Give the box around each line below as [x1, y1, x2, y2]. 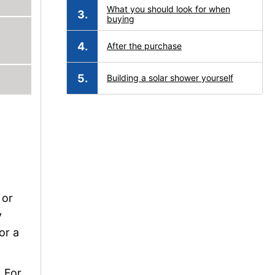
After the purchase [107, 41, 182, 51]
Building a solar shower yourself [107, 72, 233, 83]
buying [107, 14, 134, 24]
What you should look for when [107, 4, 230, 14]
